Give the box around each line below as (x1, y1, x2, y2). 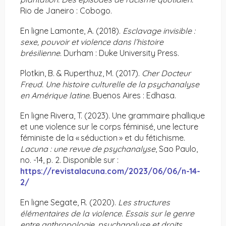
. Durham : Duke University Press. (60, 48, 179, 59)
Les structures (118, 197, 170, 208)
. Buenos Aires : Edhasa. (89, 90, 176, 101)
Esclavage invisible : (123, 26, 195, 36)
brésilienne (20, 48, 60, 59)
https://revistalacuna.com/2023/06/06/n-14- (20, 166, 200, 177)
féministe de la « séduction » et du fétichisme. (20, 133, 185, 143)
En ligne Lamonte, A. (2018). (20, 26, 123, 36)
